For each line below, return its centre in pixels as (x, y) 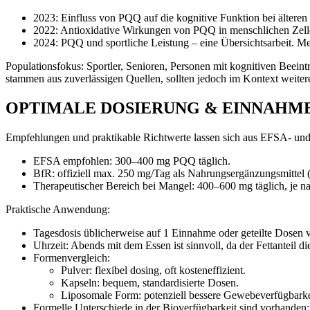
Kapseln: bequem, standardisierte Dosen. (150, 282)
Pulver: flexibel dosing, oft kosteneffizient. (153, 270)
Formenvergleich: (72, 257)
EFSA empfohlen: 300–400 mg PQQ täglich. (132, 161)
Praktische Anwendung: (58, 209)
